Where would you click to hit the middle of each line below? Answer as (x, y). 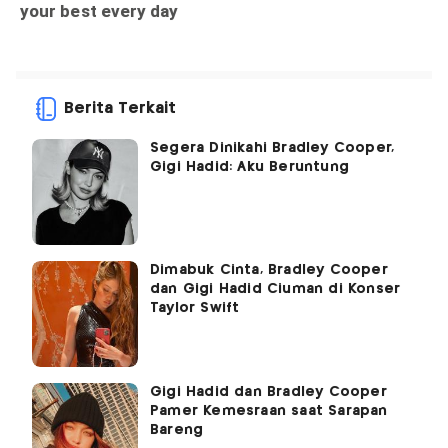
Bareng (177, 430)
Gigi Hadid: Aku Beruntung (249, 167)
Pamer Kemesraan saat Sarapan (269, 411)
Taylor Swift (195, 308)
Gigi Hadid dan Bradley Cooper (268, 392)
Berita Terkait (120, 109)
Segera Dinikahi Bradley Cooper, (272, 148)
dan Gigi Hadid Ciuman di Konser (275, 289)
